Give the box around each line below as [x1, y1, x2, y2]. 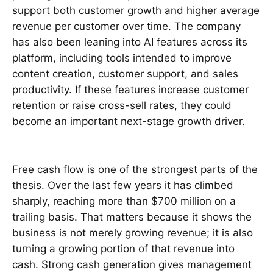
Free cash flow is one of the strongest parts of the [12, 163, 258, 176]
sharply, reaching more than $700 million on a [12, 195, 236, 208]
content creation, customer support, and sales [12, 68, 238, 80]
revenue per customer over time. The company [12, 20, 241, 33]
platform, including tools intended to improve [12, 52, 232, 65]
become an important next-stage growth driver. [12, 115, 245, 128]
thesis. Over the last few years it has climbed [12, 179, 233, 192]
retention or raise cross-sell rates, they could [12, 99, 232, 112]
